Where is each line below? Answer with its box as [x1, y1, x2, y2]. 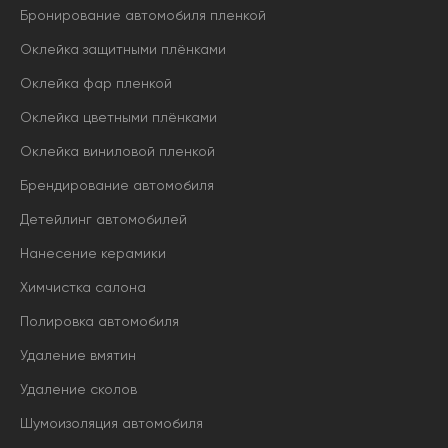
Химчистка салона [20, 279, 146, 296]
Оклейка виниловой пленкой [20, 143, 215, 160]
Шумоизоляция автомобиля [20, 415, 203, 432]
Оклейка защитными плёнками [20, 41, 226, 58]
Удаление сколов [20, 381, 137, 398]
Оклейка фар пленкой [20, 75, 172, 92]
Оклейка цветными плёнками [20, 109, 217, 126]
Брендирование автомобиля [20, 177, 214, 194]
